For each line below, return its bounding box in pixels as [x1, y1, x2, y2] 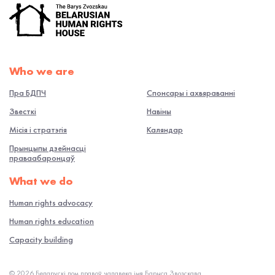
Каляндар [147, 124, 183, 136]
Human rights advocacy [9, 197, 93, 209]
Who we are [9, 64, 74, 79]
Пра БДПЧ [9, 87, 46, 99]
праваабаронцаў [9, 152, 75, 164]
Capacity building [9, 234, 73, 246]
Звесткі [9, 106, 36, 117]
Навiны [147, 106, 171, 117]
